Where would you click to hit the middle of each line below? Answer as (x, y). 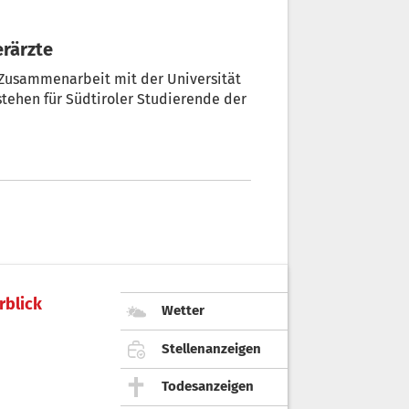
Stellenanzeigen (211, 348)
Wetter (183, 311)
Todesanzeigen (208, 387)
